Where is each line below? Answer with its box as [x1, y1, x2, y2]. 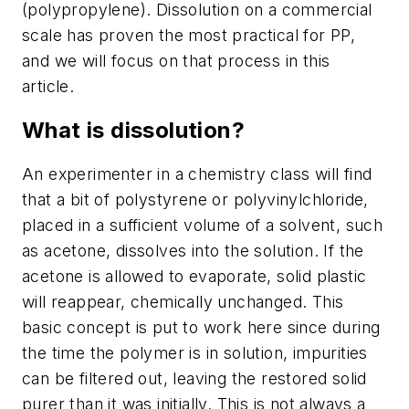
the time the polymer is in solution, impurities [22, 342, 368, 362]
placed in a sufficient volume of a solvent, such [22, 215, 383, 235]
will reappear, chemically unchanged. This [22, 291, 344, 311]
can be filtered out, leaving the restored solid [22, 368, 367, 388]
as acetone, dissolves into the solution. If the [22, 240, 364, 260]
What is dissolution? [22, 116, 245, 143]
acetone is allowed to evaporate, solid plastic [22, 266, 367, 286]
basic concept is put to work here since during [22, 317, 381, 337]
